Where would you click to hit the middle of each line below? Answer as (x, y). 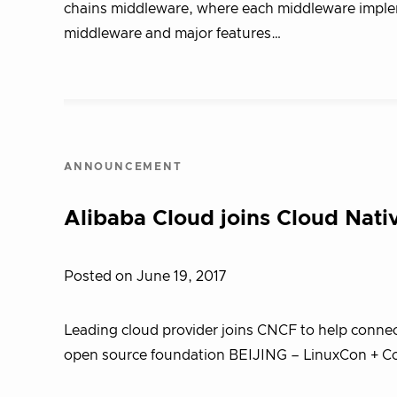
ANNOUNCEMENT (123, 167)
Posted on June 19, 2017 (145, 276)
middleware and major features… (173, 34)
